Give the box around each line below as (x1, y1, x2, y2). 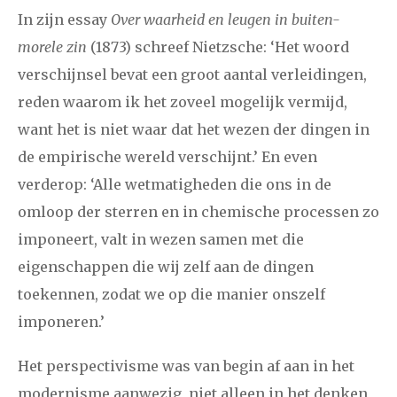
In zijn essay (18, 10, 111, 28)
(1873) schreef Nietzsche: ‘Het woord (87, 37, 349, 56)
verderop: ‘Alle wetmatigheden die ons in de (18, 175, 331, 193)
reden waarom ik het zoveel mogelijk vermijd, (18, 92, 347, 111)
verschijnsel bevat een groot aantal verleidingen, (18, 65, 367, 83)
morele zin (18, 37, 87, 56)
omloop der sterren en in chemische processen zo (18, 202, 379, 221)
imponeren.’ (18, 312, 105, 331)
